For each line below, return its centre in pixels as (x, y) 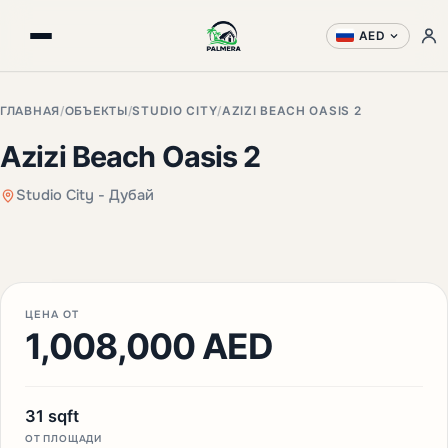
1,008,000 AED (149, 346)
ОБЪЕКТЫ (96, 111)
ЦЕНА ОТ (52, 314)
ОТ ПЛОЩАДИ (63, 437)
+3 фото (398, 223)
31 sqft (52, 415)
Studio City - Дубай (85, 195)
